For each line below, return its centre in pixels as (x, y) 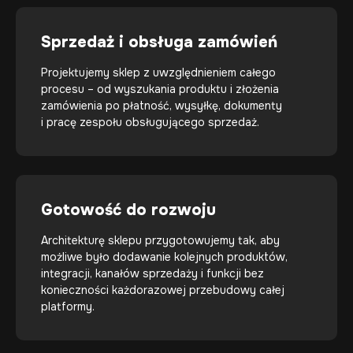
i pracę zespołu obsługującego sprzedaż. (150, 122)
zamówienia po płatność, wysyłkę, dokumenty (162, 106)
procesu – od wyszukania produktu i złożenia (160, 89)
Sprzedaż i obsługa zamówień (159, 42)
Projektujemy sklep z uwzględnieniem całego (158, 72)
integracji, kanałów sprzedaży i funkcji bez (152, 273)
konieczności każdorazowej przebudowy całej (163, 290)
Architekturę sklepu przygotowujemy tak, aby (160, 240)
